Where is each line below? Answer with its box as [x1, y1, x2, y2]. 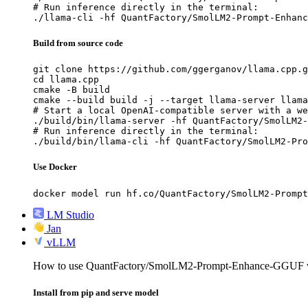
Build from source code [33, 38, 123, 49]
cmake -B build [33, 85, 110, 96]
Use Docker [33, 162, 77, 173]
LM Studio [47, 208, 94, 221]
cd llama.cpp [33, 74, 99, 85]
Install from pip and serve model [33, 287, 159, 298]
